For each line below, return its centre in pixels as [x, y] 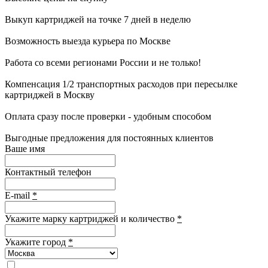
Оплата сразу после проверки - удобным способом [108, 116]
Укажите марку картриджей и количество [91, 218]
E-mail [19, 195]
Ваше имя [25, 148]
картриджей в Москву [50, 95]
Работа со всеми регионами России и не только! [103, 62]
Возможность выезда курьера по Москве [88, 41]
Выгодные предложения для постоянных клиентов [109, 138]
